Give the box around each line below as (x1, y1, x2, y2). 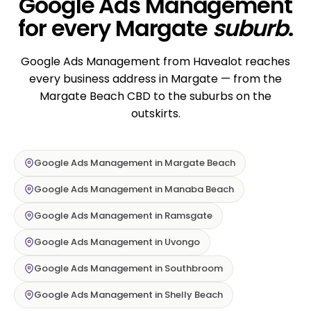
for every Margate (17, 12, 212, 44)
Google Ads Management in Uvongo (34, 235, 200, 249)
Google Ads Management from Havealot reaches (21, 53, 290, 70)
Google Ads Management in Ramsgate (34, 209, 212, 223)
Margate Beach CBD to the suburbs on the (40, 88, 271, 105)
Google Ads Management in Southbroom (34, 262, 223, 276)
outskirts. (131, 106, 180, 122)
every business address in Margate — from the (29, 71, 282, 87)
